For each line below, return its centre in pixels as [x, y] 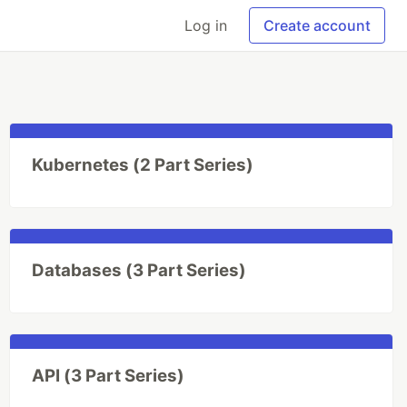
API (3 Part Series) [108, 376]
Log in [206, 25]
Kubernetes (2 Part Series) [142, 165]
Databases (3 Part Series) [139, 270]
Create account [317, 25]
